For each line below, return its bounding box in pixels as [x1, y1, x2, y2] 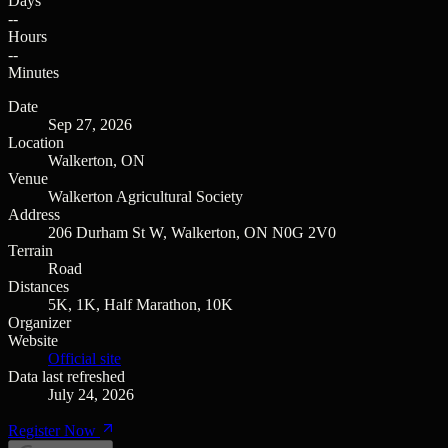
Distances [8, 277, 69, 295]
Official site [48, 349, 121, 367]
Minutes [8, 63, 59, 81]
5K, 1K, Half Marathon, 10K [48, 295, 233, 313]
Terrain [8, 241, 53, 259]
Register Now [8, 421, 100, 439]
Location [8, 133, 64, 151]
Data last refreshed [8, 367, 125, 385]
